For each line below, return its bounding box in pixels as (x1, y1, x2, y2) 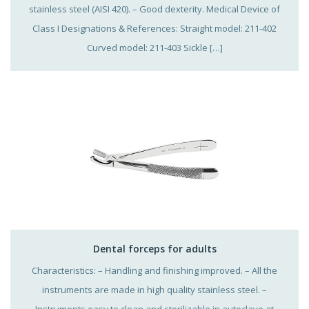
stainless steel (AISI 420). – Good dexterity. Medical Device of (29, 2, 280, 15)
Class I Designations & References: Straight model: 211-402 (32, 21, 277, 34)
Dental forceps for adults (92, 241, 217, 255)
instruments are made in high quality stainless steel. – (42, 283, 267, 296)
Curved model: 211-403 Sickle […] (86, 41, 223, 54)
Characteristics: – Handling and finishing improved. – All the (32, 263, 277, 277)
